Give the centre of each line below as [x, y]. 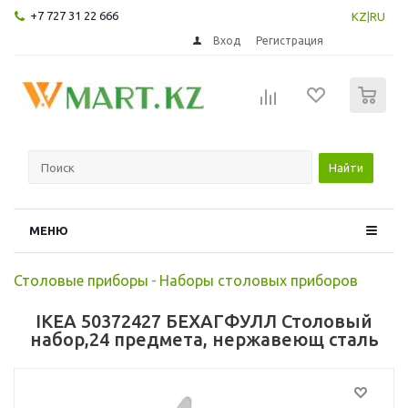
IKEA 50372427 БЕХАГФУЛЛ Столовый [204, 321]
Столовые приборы [81, 280]
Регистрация [290, 40]
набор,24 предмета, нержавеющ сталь [204, 339]
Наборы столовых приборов [259, 280]
